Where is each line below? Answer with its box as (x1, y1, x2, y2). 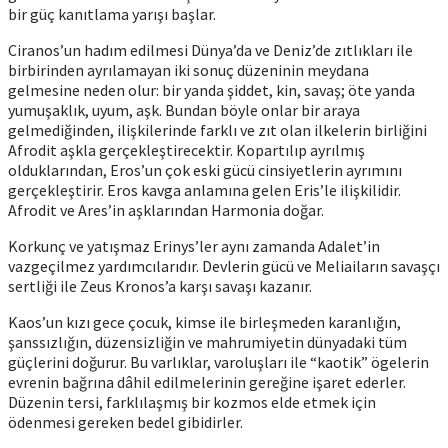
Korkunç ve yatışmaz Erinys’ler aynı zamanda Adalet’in (8, 235, 380, 256)
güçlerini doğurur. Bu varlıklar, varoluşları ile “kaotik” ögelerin (8, 351, 429, 372)
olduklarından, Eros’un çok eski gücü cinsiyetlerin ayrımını (8, 159, 402, 180)
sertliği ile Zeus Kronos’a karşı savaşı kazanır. (8, 275, 312, 296)
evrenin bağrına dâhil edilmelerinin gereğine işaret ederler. (8, 371, 406, 392)
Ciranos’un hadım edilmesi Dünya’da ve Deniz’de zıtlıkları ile (8, 39, 413, 60)
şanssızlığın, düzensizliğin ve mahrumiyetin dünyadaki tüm (8, 331, 407, 352)
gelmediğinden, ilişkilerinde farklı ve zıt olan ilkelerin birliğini (8, 119, 427, 140)
